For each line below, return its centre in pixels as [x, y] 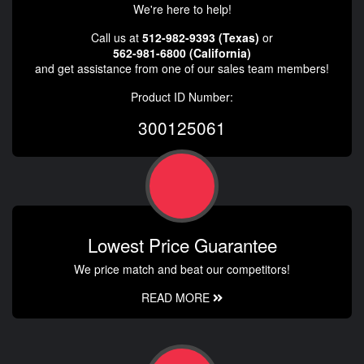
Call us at [117, 38]
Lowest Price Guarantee [182, 245]
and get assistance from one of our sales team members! [182, 69]
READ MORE [177, 298]
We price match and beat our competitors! [182, 269]
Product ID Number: [182, 97]
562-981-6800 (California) [182, 53]
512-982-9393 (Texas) [201, 38]
